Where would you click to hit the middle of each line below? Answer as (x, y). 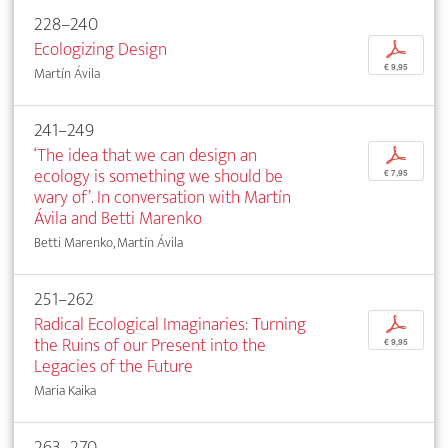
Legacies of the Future (113, 367)
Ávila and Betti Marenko (118, 219)
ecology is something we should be (158, 177)
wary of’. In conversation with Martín (162, 198)
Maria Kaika (65, 391)
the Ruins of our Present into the (150, 346)
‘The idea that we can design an (145, 156)
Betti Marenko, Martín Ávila (108, 243)
